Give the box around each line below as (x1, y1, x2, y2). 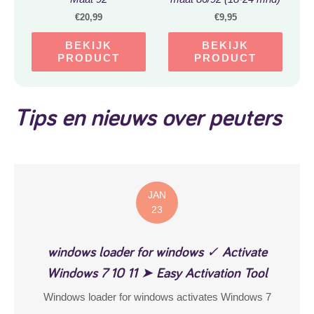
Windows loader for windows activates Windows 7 (43, 291, 271, 303)
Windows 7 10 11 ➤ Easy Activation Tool (46, 263, 268, 282)
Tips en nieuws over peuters (14, 100, 282, 133)
